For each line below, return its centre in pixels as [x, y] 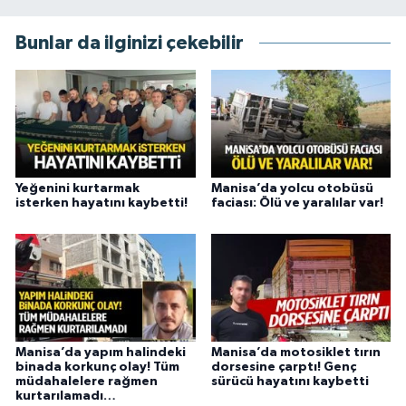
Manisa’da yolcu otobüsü [292, 189]
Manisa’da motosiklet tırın [295, 352]
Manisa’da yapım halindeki [101, 352]
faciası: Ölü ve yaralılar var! [297, 203]
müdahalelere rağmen [87, 381]
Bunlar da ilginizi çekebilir [130, 43]
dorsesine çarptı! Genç [283, 367]
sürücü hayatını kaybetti [290, 381]
